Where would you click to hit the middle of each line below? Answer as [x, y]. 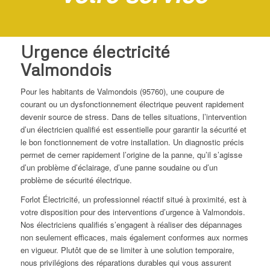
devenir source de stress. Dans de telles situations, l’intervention [133, 117]
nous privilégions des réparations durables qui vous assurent [126, 263]
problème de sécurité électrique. [76, 180]
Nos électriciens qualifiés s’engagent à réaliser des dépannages [131, 225]
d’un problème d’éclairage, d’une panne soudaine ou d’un [119, 168]
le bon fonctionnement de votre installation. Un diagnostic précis [132, 142]
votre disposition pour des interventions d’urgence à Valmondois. [133, 212]
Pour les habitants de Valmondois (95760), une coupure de [122, 92]
